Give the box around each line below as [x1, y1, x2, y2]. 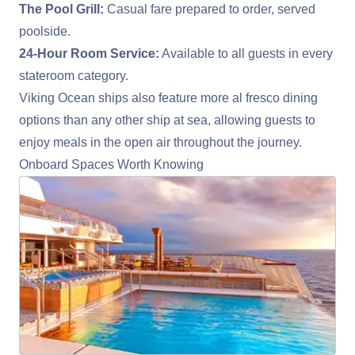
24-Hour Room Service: [19, 46, 159, 60]
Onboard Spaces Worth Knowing [19, 157, 204, 171]
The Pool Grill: [19, 2, 104, 16]
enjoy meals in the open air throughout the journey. [19, 135, 302, 149]
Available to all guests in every [159, 46, 333, 60]
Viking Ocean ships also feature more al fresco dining [19, 90, 318, 105]
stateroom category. [19, 68, 128, 82]
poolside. [19, 24, 71, 38]
